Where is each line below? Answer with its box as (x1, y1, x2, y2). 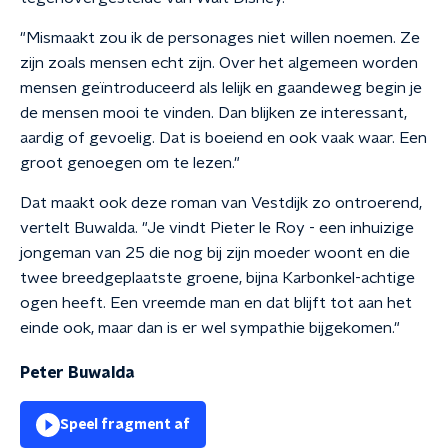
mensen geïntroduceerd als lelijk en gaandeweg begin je (20, 80, 422, 96)
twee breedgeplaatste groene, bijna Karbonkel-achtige (20, 270, 415, 286)
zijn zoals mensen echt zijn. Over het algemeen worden (20, 55, 418, 71)
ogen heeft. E (20, 295, 120, 311)
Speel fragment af (60, 418, 190, 432)
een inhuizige (319, 220, 414, 236)
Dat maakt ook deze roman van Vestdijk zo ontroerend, (20, 195, 422, 211)
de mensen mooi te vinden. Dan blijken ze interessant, (20, 105, 407, 121)
